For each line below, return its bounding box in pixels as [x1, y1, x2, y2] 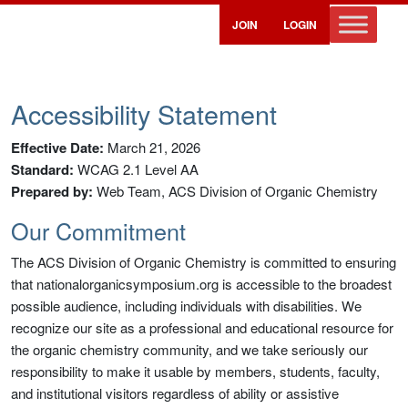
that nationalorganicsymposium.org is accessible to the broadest [11, 274, 392, 293]
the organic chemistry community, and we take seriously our [11, 340, 368, 359]
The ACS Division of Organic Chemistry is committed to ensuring [11, 252, 396, 271]
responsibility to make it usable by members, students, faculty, [11, 362, 380, 381]
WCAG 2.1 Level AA [74, 159, 199, 178]
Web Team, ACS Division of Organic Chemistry [93, 181, 378, 200]
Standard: [11, 159, 74, 179]
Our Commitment [11, 214, 186, 247]
